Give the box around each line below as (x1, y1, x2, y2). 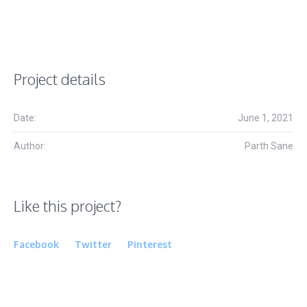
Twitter (75, 238, 112, 251)
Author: (14, 140, 46, 152)
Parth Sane (245, 140, 293, 152)
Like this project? (14, 196, 121, 216)
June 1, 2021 (238, 112, 293, 124)
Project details (14, 69, 106, 89)
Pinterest (127, 238, 172, 251)
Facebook (14, 238, 59, 251)
